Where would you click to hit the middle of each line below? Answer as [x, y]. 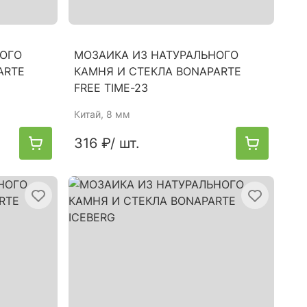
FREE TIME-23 [111, 88]
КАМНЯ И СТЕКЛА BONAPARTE [158, 71]
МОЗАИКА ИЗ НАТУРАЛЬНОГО [156, 55]
